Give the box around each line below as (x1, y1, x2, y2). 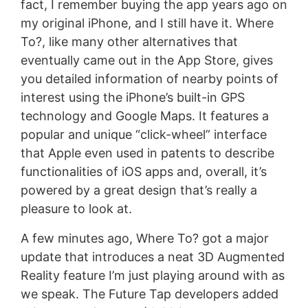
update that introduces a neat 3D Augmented (20, 249, 285, 264)
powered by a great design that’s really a (20, 182, 257, 197)
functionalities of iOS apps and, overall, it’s (20, 164, 267, 179)
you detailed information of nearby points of (20, 71, 278, 86)
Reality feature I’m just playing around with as (20, 267, 285, 283)
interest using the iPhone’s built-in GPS (20, 89, 245, 104)
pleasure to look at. (20, 201, 132, 216)
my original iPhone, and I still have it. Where (20, 15, 274, 30)
